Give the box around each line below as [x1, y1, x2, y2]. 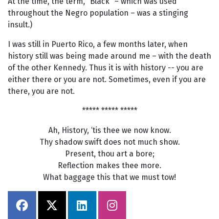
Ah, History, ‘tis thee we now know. [48, 126, 171, 135]
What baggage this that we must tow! [43, 173, 176, 182]
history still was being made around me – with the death [8, 51, 211, 61]
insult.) [8, 20, 32, 30]
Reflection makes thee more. [58, 161, 161, 171]
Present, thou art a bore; [65, 149, 154, 159]
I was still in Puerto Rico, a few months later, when [8, 40, 188, 49]
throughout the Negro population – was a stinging [8, 8, 188, 18]
